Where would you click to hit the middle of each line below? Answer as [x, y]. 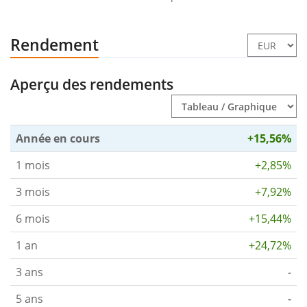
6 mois [33, 218]
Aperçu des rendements [92, 84]
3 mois [33, 192]
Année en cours [58, 138]
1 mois [33, 165]
